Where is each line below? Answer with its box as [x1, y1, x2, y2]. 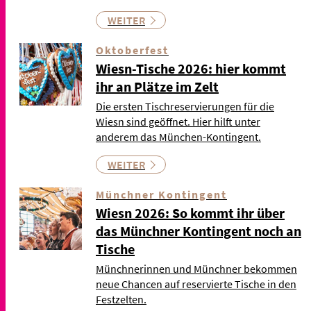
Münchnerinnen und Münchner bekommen [96, 261, 297, 276]
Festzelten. [96, 292, 146, 306]
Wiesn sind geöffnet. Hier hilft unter [96, 114, 260, 128]
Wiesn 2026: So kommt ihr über [96, 203, 285, 221]
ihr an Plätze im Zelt [96, 77, 219, 95]
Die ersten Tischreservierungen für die [96, 99, 274, 113]
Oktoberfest [96, 42, 169, 57]
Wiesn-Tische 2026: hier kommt [96, 59, 286, 77]
